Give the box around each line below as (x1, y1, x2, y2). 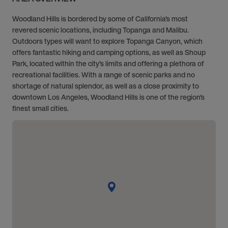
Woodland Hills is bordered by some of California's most (12, 13, 188, 24)
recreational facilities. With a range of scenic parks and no (12, 69, 195, 80)
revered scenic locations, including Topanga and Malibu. (12, 24, 189, 35)
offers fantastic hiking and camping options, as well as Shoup (12, 47, 206, 58)
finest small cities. (12, 103, 69, 113)
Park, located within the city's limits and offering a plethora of (12, 58, 204, 69)
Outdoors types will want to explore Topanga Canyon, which (12, 36, 203, 46)
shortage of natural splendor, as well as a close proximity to (12, 80, 199, 91)
